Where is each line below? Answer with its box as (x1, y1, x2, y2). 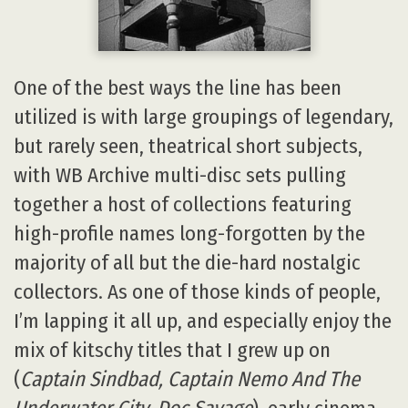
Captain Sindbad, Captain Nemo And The (20, 367, 360, 393)
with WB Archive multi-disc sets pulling (14, 163, 346, 189)
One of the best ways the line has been (14, 76, 342, 101)
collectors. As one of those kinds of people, (14, 280, 381, 305)
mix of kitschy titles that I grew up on (14, 338, 331, 363)
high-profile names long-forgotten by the (14, 221, 365, 247)
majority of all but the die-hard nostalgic (14, 250, 361, 276)
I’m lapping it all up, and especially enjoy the (14, 309, 392, 334)
